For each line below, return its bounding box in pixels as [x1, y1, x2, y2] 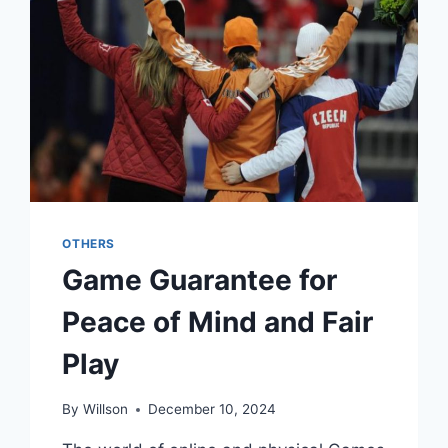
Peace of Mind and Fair [62, 305, 374, 340]
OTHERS [62, 236, 115, 252]
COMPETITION [147, 35, 252, 52]
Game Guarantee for [62, 263, 338, 298]
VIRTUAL [147, 14, 213, 31]
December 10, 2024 [147, 401, 276, 417]
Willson [82, 401, 128, 417]
